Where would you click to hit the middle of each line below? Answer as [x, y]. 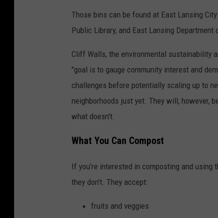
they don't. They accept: [109, 182]
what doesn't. [93, 116]
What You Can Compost [118, 141]
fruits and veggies [120, 206]
